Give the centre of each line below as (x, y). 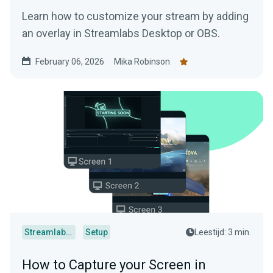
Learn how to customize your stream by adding (135, 16)
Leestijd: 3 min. (223, 232)
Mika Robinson (142, 62)
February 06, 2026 (70, 62)
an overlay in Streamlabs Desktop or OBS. (121, 34)
